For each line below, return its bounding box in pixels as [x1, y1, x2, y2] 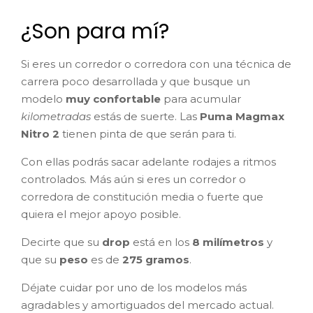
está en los [133, 235, 192, 249]
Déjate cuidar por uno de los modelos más [21, 280, 247, 294]
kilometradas [21, 109, 94, 123]
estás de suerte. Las [94, 109, 200, 123]
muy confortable [66, 92, 163, 105]
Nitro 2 [21, 126, 62, 140]
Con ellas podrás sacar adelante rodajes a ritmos [21, 154, 276, 168]
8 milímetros [192, 235, 267, 249]
